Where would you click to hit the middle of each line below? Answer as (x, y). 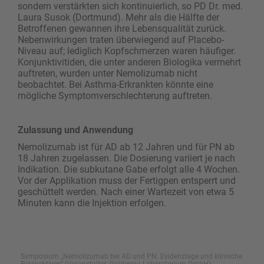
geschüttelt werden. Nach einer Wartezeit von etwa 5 (126, 192)
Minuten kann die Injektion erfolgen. (92, 203)
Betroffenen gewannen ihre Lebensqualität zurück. (122, 29)
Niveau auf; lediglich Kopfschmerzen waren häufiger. (127, 51)
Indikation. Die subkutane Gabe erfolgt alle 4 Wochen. (129, 170)
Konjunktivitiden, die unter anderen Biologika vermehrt (129, 62)
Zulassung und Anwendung (75, 130)
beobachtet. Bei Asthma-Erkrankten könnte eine (115, 85)
